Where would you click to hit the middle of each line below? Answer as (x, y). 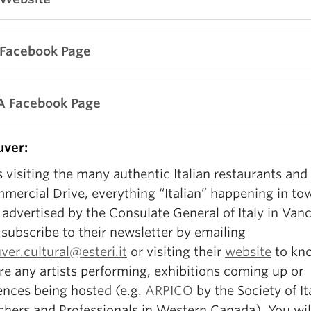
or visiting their (176, 251)
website (248, 251)
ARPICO (169, 290)
